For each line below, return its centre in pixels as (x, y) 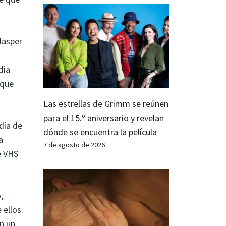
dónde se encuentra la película (100, 132)
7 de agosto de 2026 (74, 145)
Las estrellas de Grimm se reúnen (106, 104)
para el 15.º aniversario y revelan (104, 118)
